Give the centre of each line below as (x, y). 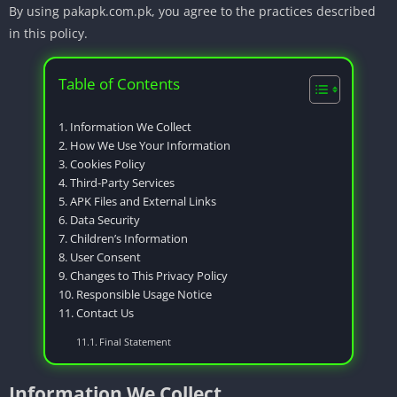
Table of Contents (119, 83)
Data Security (105, 220)
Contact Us (105, 313)
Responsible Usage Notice (144, 294)
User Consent (105, 257)
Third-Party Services (122, 183)
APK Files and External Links (143, 201)
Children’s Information (128, 238)
